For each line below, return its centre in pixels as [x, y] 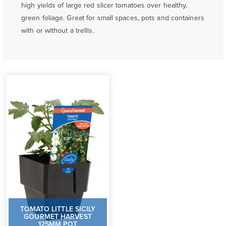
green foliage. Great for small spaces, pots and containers [113, 18]
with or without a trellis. [58, 31]
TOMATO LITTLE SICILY [58, 210]
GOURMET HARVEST [58, 217]
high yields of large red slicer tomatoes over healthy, [104, 6]
